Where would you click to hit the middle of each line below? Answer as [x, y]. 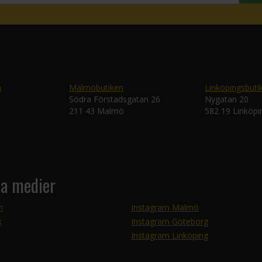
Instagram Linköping [170, 235]
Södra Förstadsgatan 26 [115, 99]
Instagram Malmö [165, 207]
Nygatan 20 [227, 99]
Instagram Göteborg [170, 221]
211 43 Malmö [96, 111]
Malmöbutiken [96, 87]
